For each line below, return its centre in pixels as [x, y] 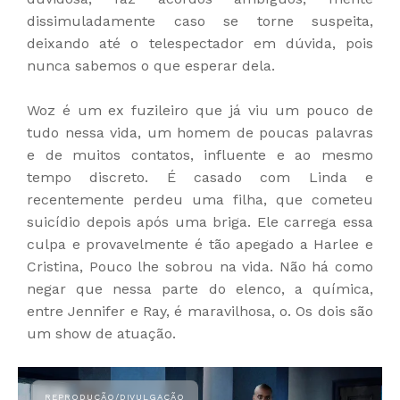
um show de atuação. [101, 334]
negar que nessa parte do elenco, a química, [200, 289]
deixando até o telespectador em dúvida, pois [200, 44]
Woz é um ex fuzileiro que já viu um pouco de [200, 111]
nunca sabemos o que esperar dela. [151, 66]
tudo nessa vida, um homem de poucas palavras [200, 133]
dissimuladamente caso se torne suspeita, [200, 21]
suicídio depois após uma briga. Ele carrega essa [200, 222]
